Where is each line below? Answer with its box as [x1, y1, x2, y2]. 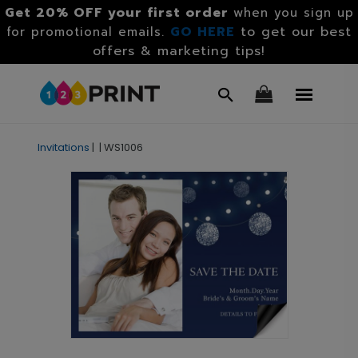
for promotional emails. [6, 23, 170, 41]
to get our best [241, 22, 352, 42]
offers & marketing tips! [93, 42, 265, 61]
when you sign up [233, 4, 354, 22]
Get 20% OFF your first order [4, 3, 229, 22]
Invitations [37, 140, 89, 155]
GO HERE [170, 22, 235, 42]
